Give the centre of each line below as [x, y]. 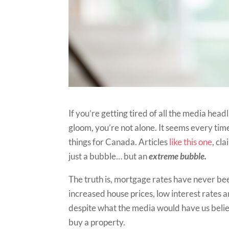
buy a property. [97, 222]
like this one [191, 142]
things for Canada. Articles [119, 142]
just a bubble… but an [109, 156]
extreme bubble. [179, 156]
